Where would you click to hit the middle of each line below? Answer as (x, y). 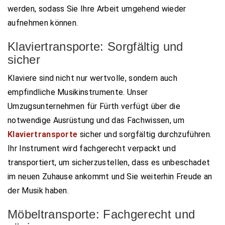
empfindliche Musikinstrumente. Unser (78, 92)
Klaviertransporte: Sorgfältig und (95, 46)
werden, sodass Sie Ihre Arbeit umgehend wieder (97, 9)
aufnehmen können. (43, 23)
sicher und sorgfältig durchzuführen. (145, 134)
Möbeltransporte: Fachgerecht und (101, 214)
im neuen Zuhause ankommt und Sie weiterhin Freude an (110, 176)
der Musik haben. (38, 190)
